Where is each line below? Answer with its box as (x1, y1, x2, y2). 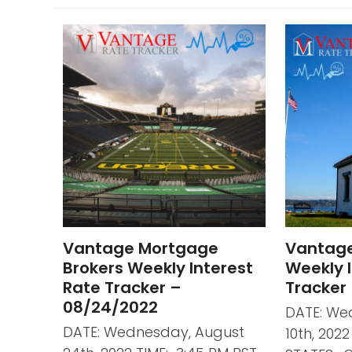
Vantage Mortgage (62, 236, 218, 259)
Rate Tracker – (62, 276, 181, 299)
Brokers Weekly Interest (62, 256, 253, 279)
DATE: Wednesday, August (62, 321, 244, 342)
